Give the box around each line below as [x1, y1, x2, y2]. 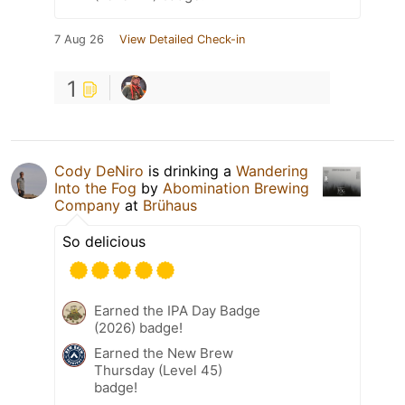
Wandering [236, 161, 308, 180]
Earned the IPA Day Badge [94, 301, 260, 319]
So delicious [62, 231, 146, 250]
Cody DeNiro [54, 161, 144, 180]
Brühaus [143, 195, 197, 214]
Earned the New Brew [94, 344, 233, 362]
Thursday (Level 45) [94, 361, 222, 379]
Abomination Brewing [163, 178, 309, 197]
